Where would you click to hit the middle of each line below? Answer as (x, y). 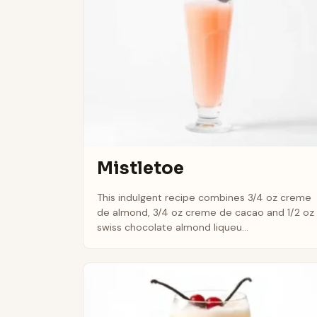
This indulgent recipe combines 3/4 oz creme (204, 197)
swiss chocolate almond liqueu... (173, 227)
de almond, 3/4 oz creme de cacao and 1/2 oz (206, 212)
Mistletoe (141, 169)
